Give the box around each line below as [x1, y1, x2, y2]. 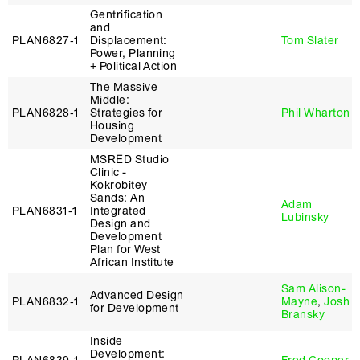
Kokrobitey [90, 178, 148, 192]
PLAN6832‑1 [12, 295, 80, 309]
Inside [90, 334, 123, 348]
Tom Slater [281, 34, 339, 47]
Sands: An [90, 191, 145, 205]
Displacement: [90, 34, 167, 47]
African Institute [90, 256, 174, 269]
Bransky [281, 308, 325, 321]
